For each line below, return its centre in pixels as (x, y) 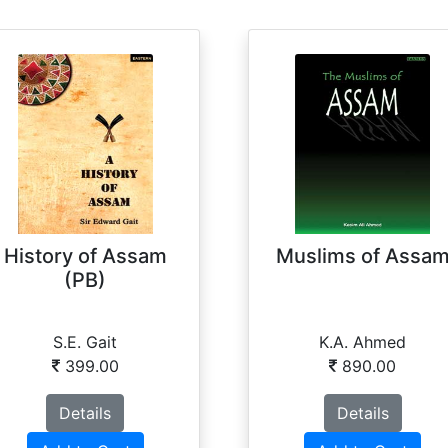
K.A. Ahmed (363, 342)
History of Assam (85, 256)
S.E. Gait (85, 342)
